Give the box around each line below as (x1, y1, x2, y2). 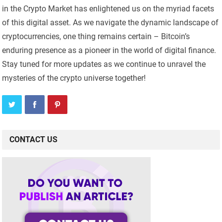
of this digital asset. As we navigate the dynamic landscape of (2, 18, 219, 28)
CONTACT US (9, 135, 58, 145)
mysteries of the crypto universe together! (2, 73, 146, 83)
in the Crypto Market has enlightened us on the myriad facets (2, 4, 215, 14)
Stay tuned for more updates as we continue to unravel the (2, 59, 206, 69)
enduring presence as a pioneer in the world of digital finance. (2, 46, 217, 55)
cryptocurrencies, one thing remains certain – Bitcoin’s (2, 32, 190, 42)
